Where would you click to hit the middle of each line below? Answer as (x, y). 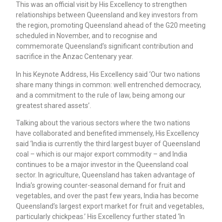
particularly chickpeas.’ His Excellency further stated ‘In (101, 216)
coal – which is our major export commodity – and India (102, 154)
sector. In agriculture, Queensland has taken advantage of (106, 175)
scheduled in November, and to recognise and (87, 36)
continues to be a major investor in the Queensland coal (102, 164)
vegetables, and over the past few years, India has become (108, 195)
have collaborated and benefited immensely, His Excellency (108, 133)
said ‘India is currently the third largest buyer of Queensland (108, 143)
